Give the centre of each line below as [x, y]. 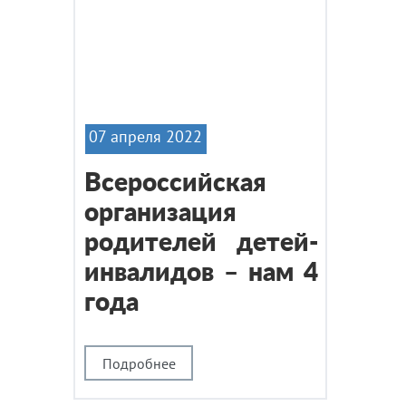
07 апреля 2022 [145, 136]
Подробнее [139, 363]
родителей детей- [201, 243]
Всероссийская [175, 183]
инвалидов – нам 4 [201, 273]
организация [160, 213]
